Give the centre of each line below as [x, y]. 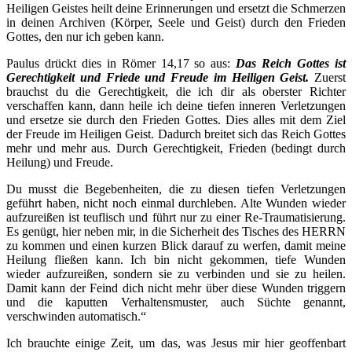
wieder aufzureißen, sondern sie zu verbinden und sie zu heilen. [176, 273]
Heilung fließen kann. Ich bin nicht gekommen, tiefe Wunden [176, 259]
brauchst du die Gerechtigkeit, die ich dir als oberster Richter [176, 91]
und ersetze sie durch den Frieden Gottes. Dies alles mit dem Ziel [176, 119]
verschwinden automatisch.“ [76, 316]
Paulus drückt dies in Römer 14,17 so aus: [121, 63]
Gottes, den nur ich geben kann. [85, 36]
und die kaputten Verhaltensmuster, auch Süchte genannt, [176, 302]
